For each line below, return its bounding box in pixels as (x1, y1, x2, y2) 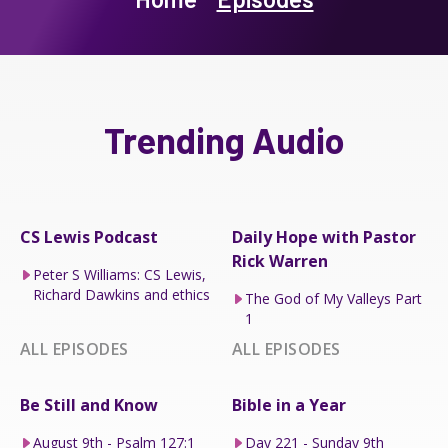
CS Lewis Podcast (20, 225, 158, 248)
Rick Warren (232, 249, 328, 272)
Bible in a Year (232, 393, 346, 416)
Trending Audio (103, 117, 345, 161)
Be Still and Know (20, 393, 158, 416)
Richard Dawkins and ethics (32, 284, 210, 304)
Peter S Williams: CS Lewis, (32, 264, 206, 284)
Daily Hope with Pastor (232, 225, 416, 248)
